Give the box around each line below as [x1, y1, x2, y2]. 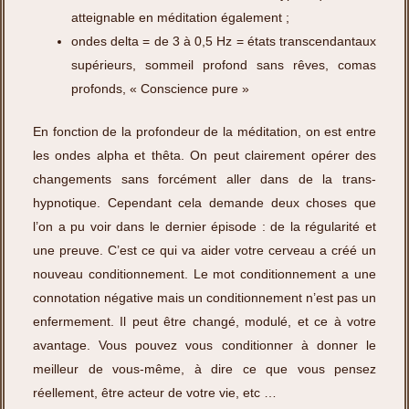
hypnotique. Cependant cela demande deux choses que [33, 194, 376, 210]
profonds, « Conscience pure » [71, 80, 249, 96]
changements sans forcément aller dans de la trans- [33, 171, 376, 186]
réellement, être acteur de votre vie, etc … [33, 384, 277, 400]
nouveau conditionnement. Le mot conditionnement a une [33, 266, 376, 281]
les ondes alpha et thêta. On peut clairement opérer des [33, 147, 376, 163]
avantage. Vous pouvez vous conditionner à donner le [33, 337, 376, 352]
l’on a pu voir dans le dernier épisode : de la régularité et [33, 218, 376, 234]
